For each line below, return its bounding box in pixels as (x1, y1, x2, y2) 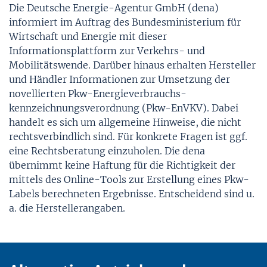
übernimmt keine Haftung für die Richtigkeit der (9, 159, 235, 171)
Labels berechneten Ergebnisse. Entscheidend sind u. (9, 187, 254, 200)
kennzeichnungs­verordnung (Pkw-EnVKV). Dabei (9, 101, 238, 114)
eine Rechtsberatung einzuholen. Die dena (9, 144, 205, 157)
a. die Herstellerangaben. (9, 201, 125, 214)
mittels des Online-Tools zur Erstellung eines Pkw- (9, 173, 249, 185)
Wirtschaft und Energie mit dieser (9, 30, 167, 42)
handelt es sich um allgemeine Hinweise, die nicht (9, 116, 241, 128)
